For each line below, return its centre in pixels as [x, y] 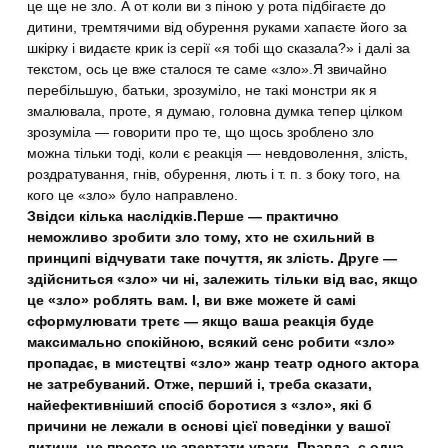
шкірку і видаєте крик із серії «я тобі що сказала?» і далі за [219, 48]
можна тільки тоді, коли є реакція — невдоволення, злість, [218, 153]
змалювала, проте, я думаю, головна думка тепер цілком [215, 111]
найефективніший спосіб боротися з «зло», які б [200, 405]
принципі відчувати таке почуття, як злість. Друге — [212, 258]
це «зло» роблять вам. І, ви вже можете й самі [192, 300]
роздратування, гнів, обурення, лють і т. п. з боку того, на [214, 174]
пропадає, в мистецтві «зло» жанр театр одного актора [223, 363]
